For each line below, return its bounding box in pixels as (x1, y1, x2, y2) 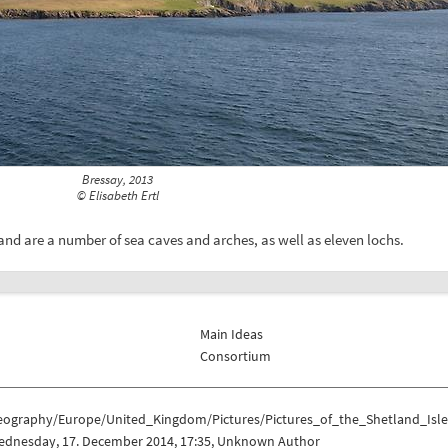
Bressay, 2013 (82, 171, 153, 189)
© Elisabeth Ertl (76, 187, 159, 205)
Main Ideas (200, 324, 264, 343)
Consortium (200, 346, 272, 365)
